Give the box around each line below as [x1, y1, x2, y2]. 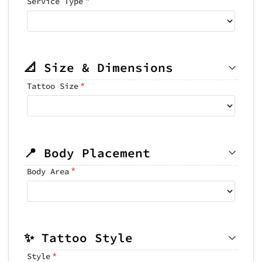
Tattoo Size [27, 81, 78, 91]
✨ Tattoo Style [24, 230, 133, 246]
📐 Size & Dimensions [24, 60, 173, 75]
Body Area [27, 166, 69, 177]
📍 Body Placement [24, 144, 150, 161]
